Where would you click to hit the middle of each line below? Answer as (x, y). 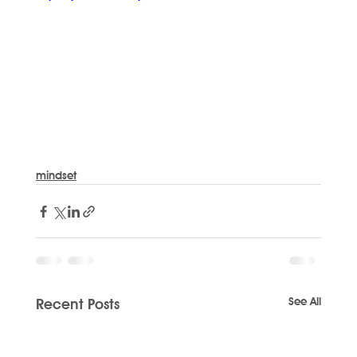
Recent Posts (77, 304)
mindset (56, 176)
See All (305, 302)
